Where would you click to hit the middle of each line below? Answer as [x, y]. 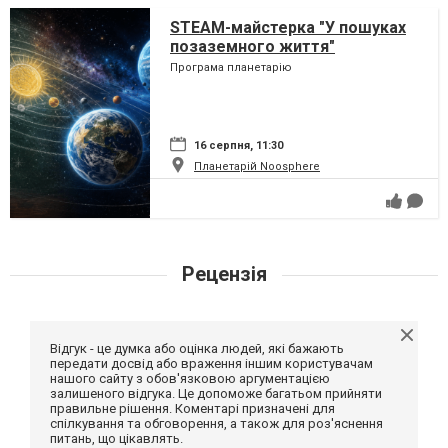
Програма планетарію [231, 68]
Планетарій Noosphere [257, 167]
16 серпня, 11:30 [238, 146]
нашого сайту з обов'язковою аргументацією [190, 379]
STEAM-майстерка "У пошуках [288, 28]
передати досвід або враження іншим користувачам [211, 364]
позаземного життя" [252, 47]
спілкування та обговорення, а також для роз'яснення [216, 424]
